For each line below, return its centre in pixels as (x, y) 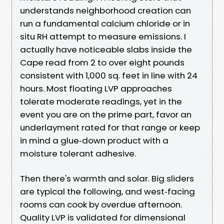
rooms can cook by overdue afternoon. (101, 204)
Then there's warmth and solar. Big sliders (107, 178)
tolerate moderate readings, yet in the (101, 101)
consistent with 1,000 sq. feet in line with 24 (109, 75)
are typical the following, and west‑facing (107, 191)
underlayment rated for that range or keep (110, 127)
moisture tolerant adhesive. (78, 153)
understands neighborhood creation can (105, 10)
